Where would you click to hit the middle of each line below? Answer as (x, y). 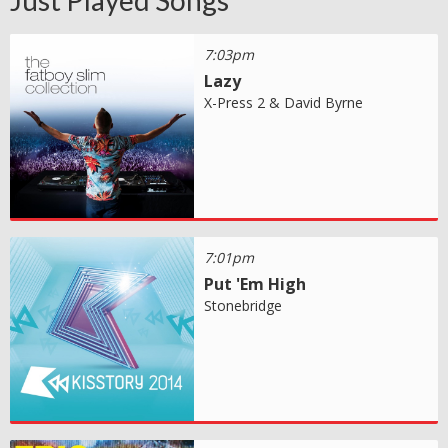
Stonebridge (243, 306)
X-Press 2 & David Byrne (284, 103)
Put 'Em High (255, 284)
